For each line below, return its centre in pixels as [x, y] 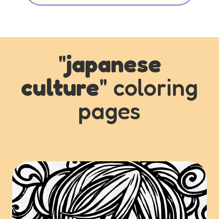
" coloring [149, 87]
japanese [114, 64]
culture [60, 87]
